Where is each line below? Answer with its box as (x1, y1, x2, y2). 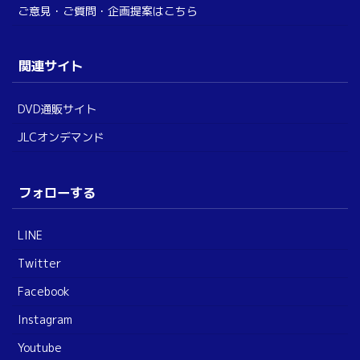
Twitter (18, 256, 61, 272)
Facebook (18, 284, 70, 300)
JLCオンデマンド (18, 129, 104, 145)
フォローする (18, 182, 96, 202)
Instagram (18, 312, 72, 328)
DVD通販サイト (18, 100, 96, 117)
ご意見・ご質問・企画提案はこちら (18, 2, 198, 18)
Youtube (18, 340, 62, 356)
